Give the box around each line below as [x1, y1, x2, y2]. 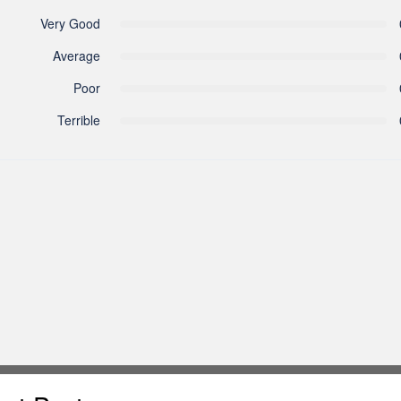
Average [52, 46, 100, 64]
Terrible [56, 110, 100, 129]
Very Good [39, 13, 100, 32]
